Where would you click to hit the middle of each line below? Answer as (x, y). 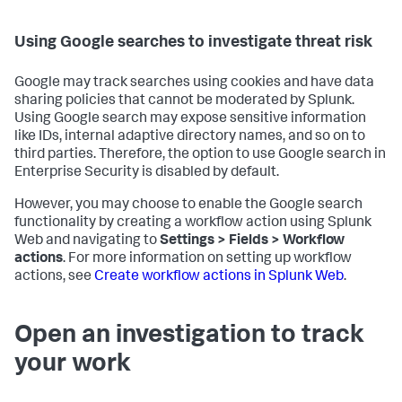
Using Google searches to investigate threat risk (193, 43)
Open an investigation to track (189, 336)
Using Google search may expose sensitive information (190, 119)
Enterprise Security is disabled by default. (147, 173)
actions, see (54, 277)
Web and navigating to (87, 241)
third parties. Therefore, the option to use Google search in (200, 155)
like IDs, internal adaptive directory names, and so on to (190, 137)
